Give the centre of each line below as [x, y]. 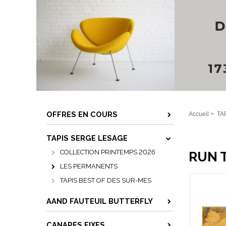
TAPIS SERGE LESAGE [87, 138]
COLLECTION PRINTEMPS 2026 [108, 152]
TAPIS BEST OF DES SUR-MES [106, 180]
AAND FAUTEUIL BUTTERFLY [100, 201]
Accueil [199, 114]
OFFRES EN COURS [82, 114]
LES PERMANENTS [89, 166]
